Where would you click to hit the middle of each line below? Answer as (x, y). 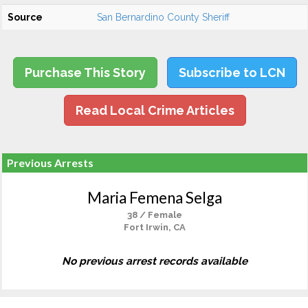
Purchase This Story (85, 73)
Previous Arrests (50, 163)
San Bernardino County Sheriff (163, 17)
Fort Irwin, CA (155, 227)
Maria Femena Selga (155, 198)
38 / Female (155, 215)
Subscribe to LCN (232, 73)
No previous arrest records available (155, 261)
